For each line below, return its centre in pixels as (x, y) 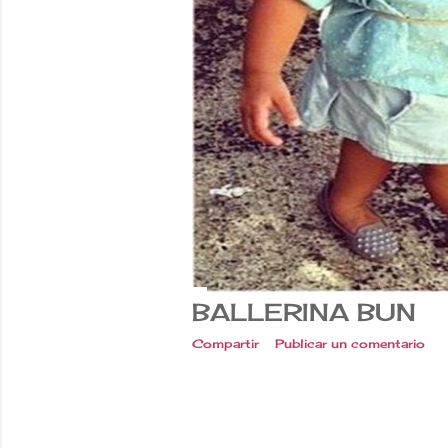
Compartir (225, 343)
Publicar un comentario (350, 343)
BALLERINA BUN (304, 311)
